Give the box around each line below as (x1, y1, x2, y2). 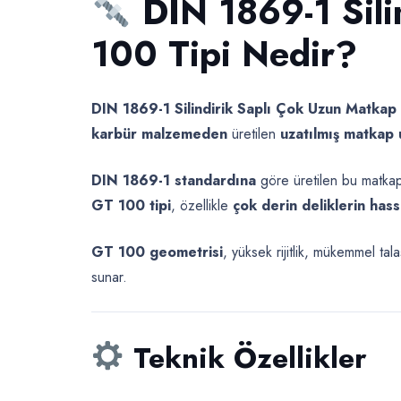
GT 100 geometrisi (91, 241, 223, 262)
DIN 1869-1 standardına (91, 169, 256, 191)
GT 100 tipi (91, 194, 171, 216)
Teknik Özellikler (132, 336, 367, 379)
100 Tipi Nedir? (91, 28, 357, 80)
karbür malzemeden (91, 123, 227, 144)
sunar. (91, 266, 127, 287)
